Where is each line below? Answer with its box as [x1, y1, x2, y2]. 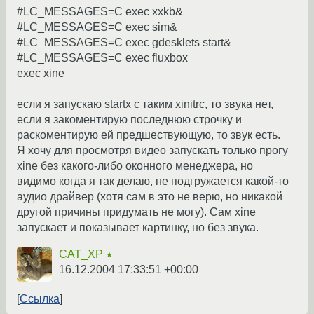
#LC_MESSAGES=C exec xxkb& [17, 6, 183, 18]
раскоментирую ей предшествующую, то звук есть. [17, 129, 280, 142]
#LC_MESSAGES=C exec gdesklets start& [17, 36, 231, 49]
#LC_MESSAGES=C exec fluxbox [17, 52, 188, 64]
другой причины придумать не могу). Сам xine [17, 206, 256, 219]
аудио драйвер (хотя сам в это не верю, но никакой [17, 191, 282, 203]
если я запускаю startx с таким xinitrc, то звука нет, [17, 98, 273, 111]
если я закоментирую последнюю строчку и [17, 114, 242, 126]
